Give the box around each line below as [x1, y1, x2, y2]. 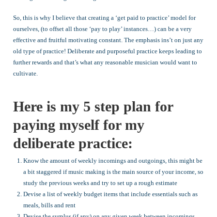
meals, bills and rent [23, 201, 76, 209]
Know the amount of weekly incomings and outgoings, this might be [23, 157, 203, 165]
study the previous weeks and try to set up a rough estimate [23, 179, 178, 187]
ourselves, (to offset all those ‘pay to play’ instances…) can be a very [13, 25, 192, 33]
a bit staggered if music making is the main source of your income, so [23, 168, 204, 176]
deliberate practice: [13, 135, 133, 151]
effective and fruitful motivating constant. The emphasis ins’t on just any [13, 36, 203, 44]
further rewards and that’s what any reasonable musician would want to [13, 59, 197, 66]
